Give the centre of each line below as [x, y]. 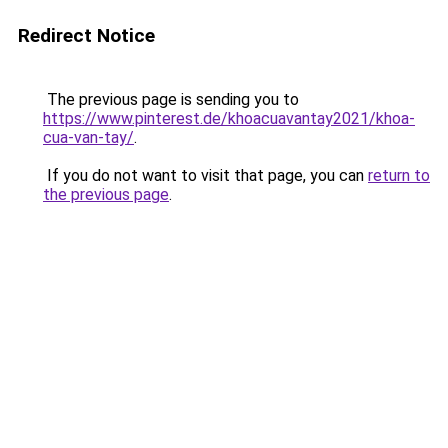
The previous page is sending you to [171, 99]
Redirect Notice [86, 35]
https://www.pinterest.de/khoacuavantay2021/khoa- [229, 118]
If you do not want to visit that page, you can [205, 175]
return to [399, 175]
